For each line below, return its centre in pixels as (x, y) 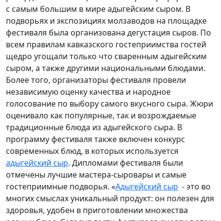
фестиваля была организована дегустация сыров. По (109, 32)
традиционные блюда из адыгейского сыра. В (94, 127)
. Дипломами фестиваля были (126, 163)
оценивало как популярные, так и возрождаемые (101, 115)
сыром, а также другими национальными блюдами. (106, 68)
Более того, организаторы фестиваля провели (96, 80)
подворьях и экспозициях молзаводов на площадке (106, 20)
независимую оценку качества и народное (88, 92)
